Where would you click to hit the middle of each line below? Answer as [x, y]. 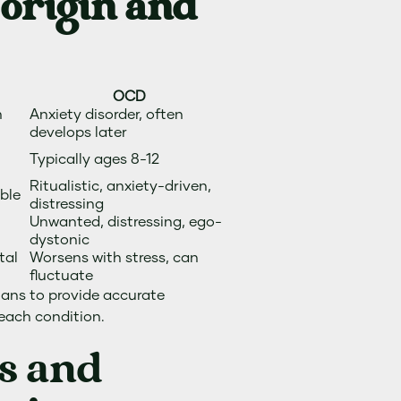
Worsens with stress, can [115, 258]
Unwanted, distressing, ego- [126, 222]
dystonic [60, 240]
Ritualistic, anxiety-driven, [121, 186]
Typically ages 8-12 [95, 159]
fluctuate [62, 276]
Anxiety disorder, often [107, 115]
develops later [79, 132]
